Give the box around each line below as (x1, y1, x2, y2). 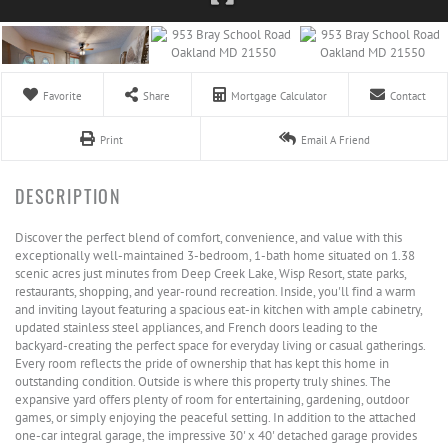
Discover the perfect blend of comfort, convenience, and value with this (15, 229, 402, 246)
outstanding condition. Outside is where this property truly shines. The (15, 373, 391, 390)
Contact (390, 89, 426, 103)
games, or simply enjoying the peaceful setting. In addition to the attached (15, 409, 416, 426)
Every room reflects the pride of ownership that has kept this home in (15, 355, 389, 372)
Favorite (43, 89, 82, 103)
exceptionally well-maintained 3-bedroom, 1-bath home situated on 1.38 (15, 247, 415, 264)
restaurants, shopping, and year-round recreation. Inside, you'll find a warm (15, 283, 416, 300)
